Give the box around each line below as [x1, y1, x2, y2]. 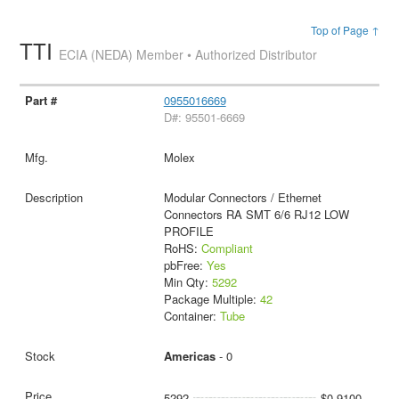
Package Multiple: [163, 290, 260, 308]
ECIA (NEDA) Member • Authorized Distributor [59, 45, 318, 64]
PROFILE [163, 223, 214, 240]
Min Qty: [163, 273, 212, 291]
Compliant [200, 240, 253, 257]
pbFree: [163, 256, 207, 274]
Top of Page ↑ [310, 22, 379, 38]
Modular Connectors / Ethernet [163, 189, 322, 207]
